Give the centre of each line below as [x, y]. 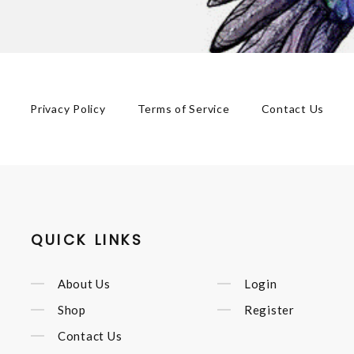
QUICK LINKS [87, 240]
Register [269, 309]
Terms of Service [183, 109]
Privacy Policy [68, 109]
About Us [84, 283]
